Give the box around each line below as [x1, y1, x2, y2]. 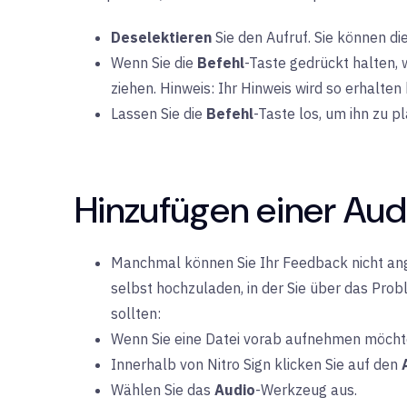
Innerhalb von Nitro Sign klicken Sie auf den [111, 355, 402, 373]
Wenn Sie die [111, 54, 197, 72]
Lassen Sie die [111, 104, 206, 123]
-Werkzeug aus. [255, 381, 357, 399]
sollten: [111, 304, 161, 323]
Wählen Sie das [111, 381, 214, 399]
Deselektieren [111, 28, 212, 46]
